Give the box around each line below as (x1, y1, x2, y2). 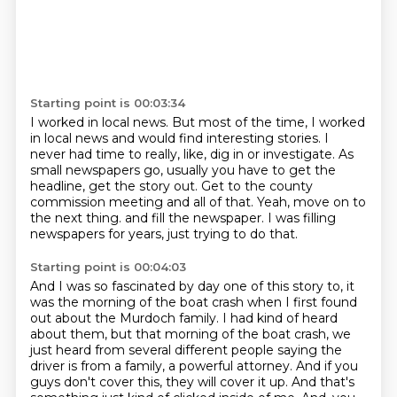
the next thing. (29, 210, 125, 226)
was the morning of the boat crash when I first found (29, 294, 357, 310)
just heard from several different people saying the (29, 342, 342, 358)
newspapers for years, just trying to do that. (29, 226, 298, 242)
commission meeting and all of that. (29, 194, 257, 210)
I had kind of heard (222, 310, 338, 326)
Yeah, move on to (256, 194, 366, 210)
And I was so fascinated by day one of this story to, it (29, 278, 354, 294)
